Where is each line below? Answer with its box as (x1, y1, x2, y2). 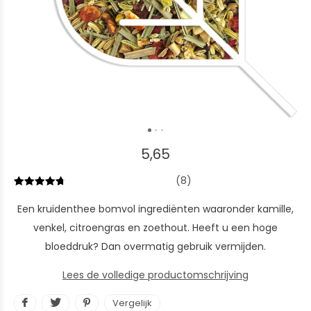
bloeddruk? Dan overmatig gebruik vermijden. (45, 239, 266, 253)
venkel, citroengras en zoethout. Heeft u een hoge (33, 221, 278, 235)
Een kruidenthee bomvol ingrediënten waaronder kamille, (17, 202, 294, 216)
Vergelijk (112, 296, 152, 310)
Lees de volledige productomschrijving (62, 268, 249, 282)
